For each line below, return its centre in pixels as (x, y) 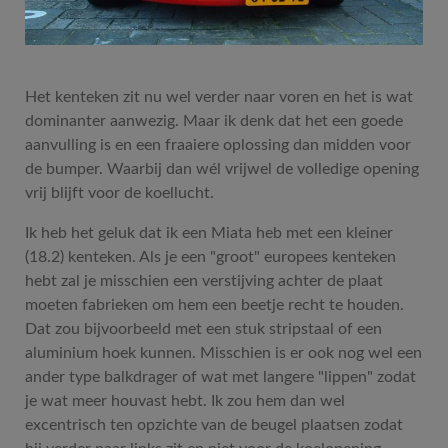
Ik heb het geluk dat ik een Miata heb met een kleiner (209, 232)
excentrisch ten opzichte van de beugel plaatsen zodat (214, 424)
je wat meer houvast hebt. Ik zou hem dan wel (185, 400)
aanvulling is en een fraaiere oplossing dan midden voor (218, 144)
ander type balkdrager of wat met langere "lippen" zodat (220, 376)
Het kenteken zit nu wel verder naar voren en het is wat (219, 96)
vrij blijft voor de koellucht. (119, 192)
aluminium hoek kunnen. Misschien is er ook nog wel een (223, 352)
